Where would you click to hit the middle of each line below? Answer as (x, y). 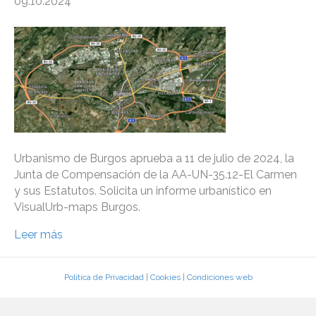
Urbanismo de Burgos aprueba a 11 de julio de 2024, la (154, 159)
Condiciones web (219, 278)
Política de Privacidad (104, 278)
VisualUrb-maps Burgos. (77, 207)
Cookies (165, 278)
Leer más (38, 235)
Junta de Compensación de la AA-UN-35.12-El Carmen (156, 175)
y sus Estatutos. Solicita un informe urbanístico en (143, 191)
